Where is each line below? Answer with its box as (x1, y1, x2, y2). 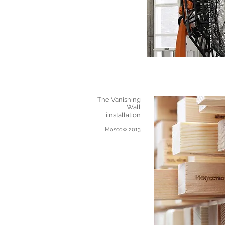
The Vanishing (97, 96, 141, 103)
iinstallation (106, 111, 141, 119)
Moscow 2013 (105, 126, 141, 133)
